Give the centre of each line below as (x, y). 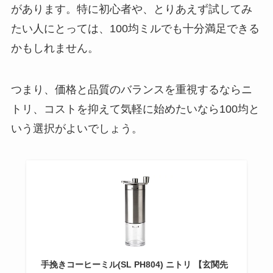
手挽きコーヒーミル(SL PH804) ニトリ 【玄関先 (134, 265)
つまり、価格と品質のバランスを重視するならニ (131, 90)
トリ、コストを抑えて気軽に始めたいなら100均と (135, 109)
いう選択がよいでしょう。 (76, 129)
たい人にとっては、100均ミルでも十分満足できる (135, 29)
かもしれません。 (55, 48)
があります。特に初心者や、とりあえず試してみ (131, 9)
